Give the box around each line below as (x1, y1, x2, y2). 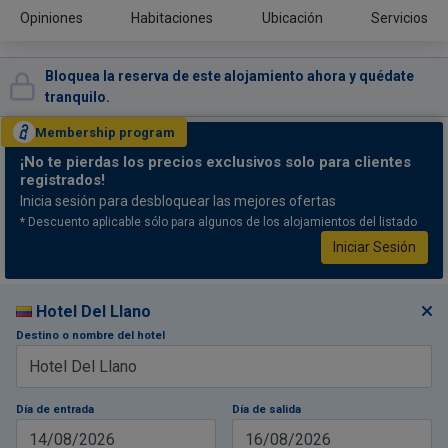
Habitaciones (131, 10, 214, 26)
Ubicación (261, 10, 323, 26)
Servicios (370, 10, 428, 26)
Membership (35, 124, 119, 140)
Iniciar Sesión (333, 239, 416, 255)
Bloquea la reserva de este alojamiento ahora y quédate (45, 68, 414, 84)
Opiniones (20, 10, 84, 26)
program (119, 124, 175, 140)
